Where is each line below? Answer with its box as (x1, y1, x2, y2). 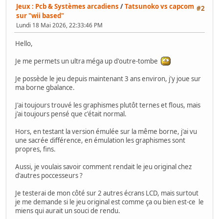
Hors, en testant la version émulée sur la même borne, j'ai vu (15, 127, 197, 136)
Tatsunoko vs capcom (125, 1, 194, 11)
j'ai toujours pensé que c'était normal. (15, 109, 127, 118)
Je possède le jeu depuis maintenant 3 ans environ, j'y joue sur (15, 74, 201, 83)
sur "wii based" (16, 11, 64, 20)
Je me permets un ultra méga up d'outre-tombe (15, 56, 161, 66)
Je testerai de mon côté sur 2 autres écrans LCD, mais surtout (15, 188, 198, 197)
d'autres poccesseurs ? (15, 171, 83, 180)
